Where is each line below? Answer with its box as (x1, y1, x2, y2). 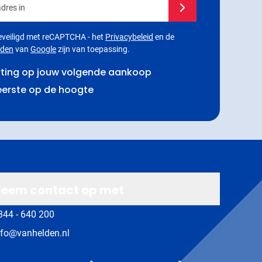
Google (30, 44, 56, 54)
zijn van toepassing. (56, 44, 130, 54)
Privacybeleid (105, 32, 153, 42)
